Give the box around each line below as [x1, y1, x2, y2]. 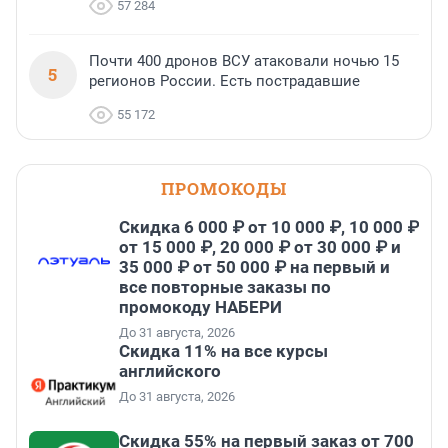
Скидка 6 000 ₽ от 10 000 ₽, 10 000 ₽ [119, 217, 419, 238]
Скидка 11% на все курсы [119, 341, 328, 362]
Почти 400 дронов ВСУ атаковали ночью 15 [89, 52, 399, 71]
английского [119, 361, 221, 382]
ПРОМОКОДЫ [161, 177, 287, 201]
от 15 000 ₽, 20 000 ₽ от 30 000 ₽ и [119, 237, 401, 258]
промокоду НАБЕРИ [119, 297, 282, 318]
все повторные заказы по [119, 277, 331, 298]
